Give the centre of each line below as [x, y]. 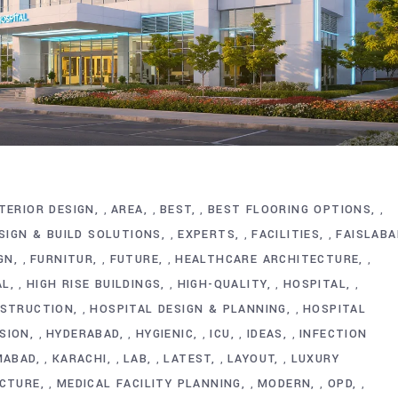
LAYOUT [251, 359]
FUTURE [134, 260]
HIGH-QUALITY [222, 285]
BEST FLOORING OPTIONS [290, 210]
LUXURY [315, 359]
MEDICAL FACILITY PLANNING [149, 384]
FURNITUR [62, 260]
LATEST [187, 359]
